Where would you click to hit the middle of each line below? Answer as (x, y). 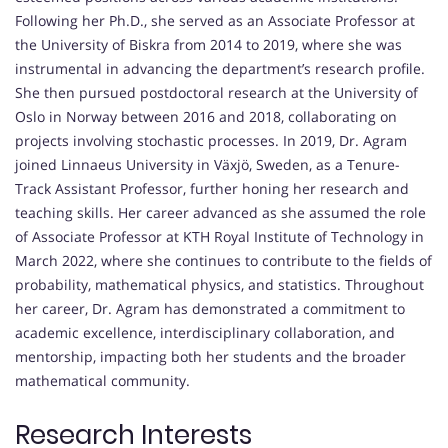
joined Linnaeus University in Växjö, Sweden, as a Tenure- (207, 165)
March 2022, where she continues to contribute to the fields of (223, 261)
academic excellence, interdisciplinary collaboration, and (205, 333)
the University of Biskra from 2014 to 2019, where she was (208, 45)
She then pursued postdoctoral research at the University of (216, 93)
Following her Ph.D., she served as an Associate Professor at (215, 21)
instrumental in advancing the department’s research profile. (220, 69)
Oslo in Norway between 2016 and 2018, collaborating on (206, 117)
